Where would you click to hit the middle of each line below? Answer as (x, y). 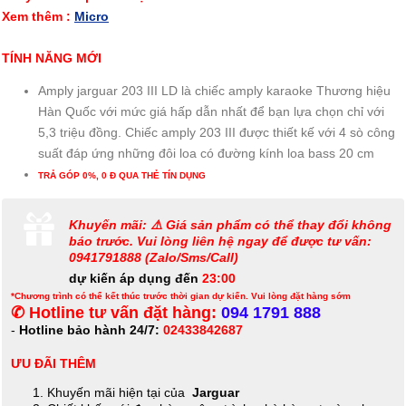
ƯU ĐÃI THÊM (53, 364)
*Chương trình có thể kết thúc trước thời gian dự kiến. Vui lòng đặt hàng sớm (181, 296)
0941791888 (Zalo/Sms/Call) (153, 258)
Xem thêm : (38, 17)
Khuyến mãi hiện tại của (120, 393)
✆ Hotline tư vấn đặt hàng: (114, 313)
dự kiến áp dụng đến (135, 279)
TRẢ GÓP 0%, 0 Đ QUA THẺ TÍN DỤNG (122, 176)
